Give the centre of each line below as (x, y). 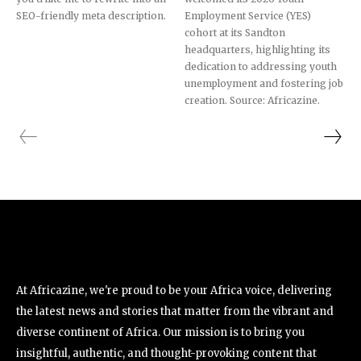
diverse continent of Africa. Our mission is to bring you (160, 333)
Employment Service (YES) (248, 16)
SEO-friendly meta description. (91, 16)
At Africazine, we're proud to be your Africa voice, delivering (174, 291)
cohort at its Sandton (235, 33)
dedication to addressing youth (261, 66)
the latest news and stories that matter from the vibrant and (175, 312)
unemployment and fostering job (264, 83)
